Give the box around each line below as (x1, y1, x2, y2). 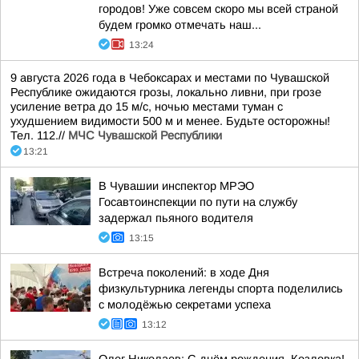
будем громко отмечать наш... (99, 18, 261, 31)
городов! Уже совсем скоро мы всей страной (99, 2, 338, 15)
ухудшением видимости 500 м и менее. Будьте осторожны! (10, 115, 330, 127)
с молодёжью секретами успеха (99, 298, 271, 311)
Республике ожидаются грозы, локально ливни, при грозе (10, 86, 321, 99)
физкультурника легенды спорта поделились (99, 282, 343, 295)
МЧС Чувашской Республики (68, 129, 222, 142)
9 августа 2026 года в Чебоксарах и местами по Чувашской (10, 71, 329, 84)
